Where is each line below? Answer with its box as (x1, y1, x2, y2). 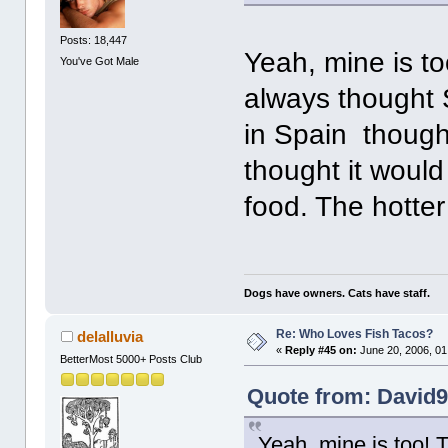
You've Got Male (60, 55, 140, 68)
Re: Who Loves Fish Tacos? (276, 326, 434, 341)
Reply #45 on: (285, 343, 358, 356)
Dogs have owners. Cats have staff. (244, 286, 431, 299)
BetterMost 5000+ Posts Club (60, 352, 203, 365)
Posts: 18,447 (60, 33, 128, 46)
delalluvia (76, 327, 143, 345)
